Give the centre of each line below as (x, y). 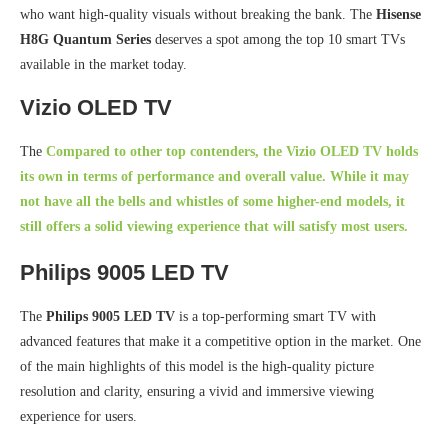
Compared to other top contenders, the (166, 152)
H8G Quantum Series (85, 40)
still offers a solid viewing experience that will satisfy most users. (214, 227)
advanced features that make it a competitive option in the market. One (220, 342)
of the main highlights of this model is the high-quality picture (197, 367)
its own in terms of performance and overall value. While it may (214, 177)
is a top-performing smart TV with (275, 317)
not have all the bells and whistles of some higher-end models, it (212, 202)
